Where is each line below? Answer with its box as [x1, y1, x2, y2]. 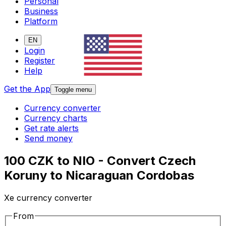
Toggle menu [54, 86, 92, 94]
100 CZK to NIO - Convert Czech [4, 153, 196, 168]
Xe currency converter [4, 193, 92, 203]
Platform [24, 16, 58, 27]
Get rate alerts [24, 123, 79, 134]
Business [24, 6, 58, 17]
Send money [24, 133, 73, 144]
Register [24, 55, 55, 66]
